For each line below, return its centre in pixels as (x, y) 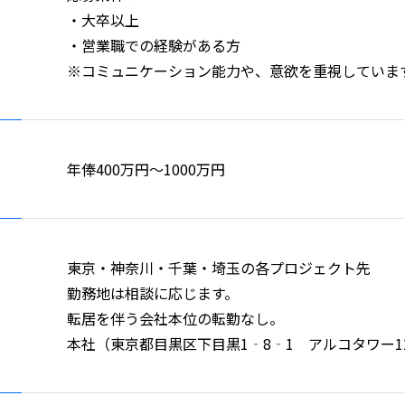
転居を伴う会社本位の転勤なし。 (175, 318)
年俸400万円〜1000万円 (146, 169)
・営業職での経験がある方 (154, 45)
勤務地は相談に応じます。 (153, 293)
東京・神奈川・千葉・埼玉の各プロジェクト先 (219, 268)
